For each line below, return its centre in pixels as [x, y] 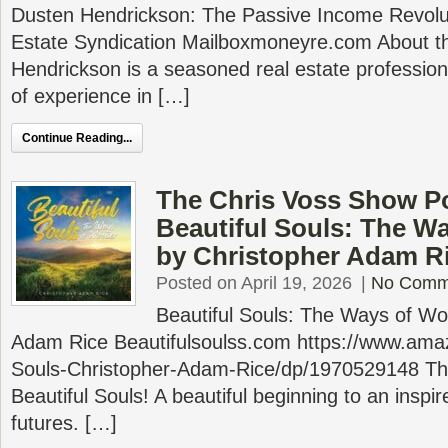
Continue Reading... [77, 138]
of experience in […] [100, 96]
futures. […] [64, 423]
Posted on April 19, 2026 [254, 283]
